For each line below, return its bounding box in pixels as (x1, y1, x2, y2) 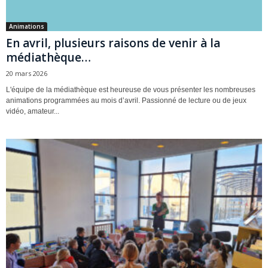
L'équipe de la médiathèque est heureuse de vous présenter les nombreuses (6, 85, 255, 94)
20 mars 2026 (6, 68, 47, 78)
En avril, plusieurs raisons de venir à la (6, 35, 220, 51)
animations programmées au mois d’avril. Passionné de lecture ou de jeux (6, 96, 246, 105)
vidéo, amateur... (6, 106, 59, 115)
